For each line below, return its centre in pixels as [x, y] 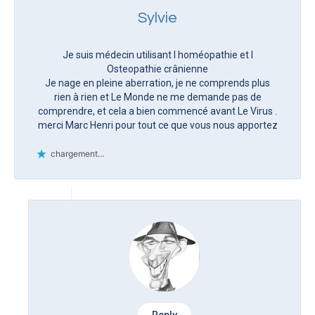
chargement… [78, 153]
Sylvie [157, 18]
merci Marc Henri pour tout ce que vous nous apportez [157, 125]
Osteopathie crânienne [157, 69]
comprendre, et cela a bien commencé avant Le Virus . [157, 111]
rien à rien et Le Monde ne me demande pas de [157, 97]
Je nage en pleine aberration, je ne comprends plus [157, 83]
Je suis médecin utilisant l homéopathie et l [157, 54]
